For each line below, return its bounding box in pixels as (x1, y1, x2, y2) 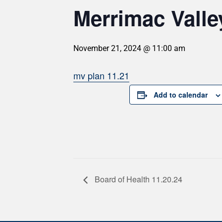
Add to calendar (154, 90, 208, 100)
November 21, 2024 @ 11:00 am (73, 44, 185, 53)
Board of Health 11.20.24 (93, 173, 182, 185)
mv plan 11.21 (73, 69, 129, 82)
